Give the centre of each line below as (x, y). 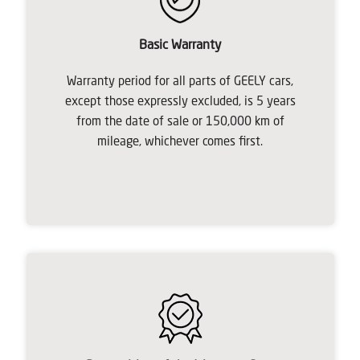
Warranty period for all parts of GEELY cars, (180, 82)
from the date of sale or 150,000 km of (180, 122)
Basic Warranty (180, 45)
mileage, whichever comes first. (180, 142)
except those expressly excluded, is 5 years (180, 102)
